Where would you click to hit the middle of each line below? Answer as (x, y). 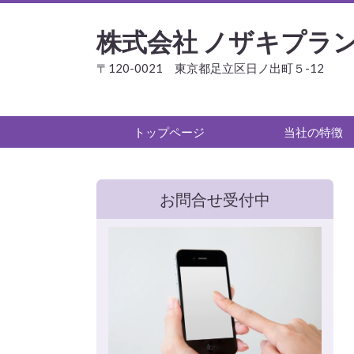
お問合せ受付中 (215, 200)
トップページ (169, 132)
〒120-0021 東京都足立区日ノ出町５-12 (210, 68)
